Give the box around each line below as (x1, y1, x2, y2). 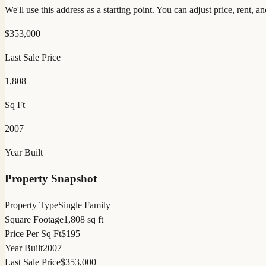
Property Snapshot (5, 172, 97, 185)
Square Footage (5, 214, 64, 224)
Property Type (5, 200, 58, 210)
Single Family (58, 200, 110, 210)
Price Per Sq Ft (5, 229, 61, 239)
